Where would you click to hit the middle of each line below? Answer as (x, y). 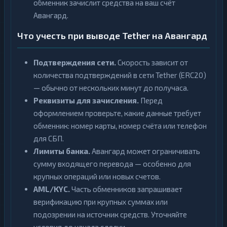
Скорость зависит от (152, 62)
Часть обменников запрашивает (126, 189)
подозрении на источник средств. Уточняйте (110, 214)
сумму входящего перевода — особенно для (112, 164)
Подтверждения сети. (75, 62)
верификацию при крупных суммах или (101, 202)
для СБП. (49, 138)
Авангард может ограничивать (145, 151)
